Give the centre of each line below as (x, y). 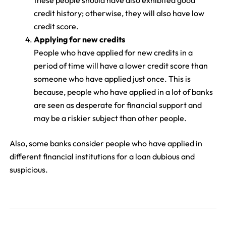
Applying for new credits (79, 40)
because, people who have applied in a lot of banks (123, 92)
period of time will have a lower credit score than (121, 66)
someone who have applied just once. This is (112, 79)
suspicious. (29, 170)
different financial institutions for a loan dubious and (102, 157)
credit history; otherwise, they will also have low (119, 13)
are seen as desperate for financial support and (118, 105)
